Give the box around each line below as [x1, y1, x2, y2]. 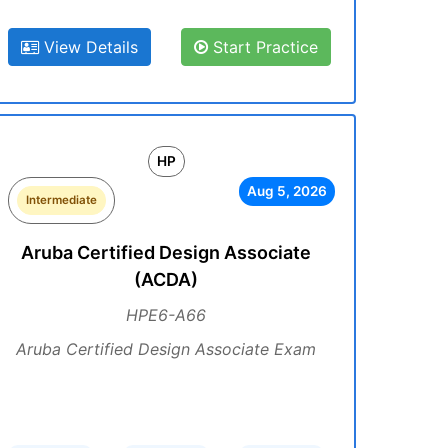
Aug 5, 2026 [246, 183, 327, 199]
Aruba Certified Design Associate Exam [16, 339, 316, 359]
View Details [39, 37, 138, 57]
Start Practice [208, 37, 318, 57]
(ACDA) [134, 269, 198, 290]
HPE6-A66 [126, 305, 206, 325]
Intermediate [26, 193, 97, 207]
